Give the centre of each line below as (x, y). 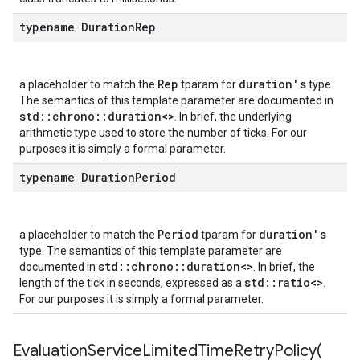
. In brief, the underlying (233, 117)
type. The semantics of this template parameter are (151, 251)
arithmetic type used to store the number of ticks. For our (163, 133)
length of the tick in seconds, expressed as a (132, 283)
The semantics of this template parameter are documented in (176, 100)
